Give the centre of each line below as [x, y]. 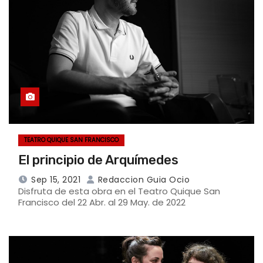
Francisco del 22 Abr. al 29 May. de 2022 [102, 203]
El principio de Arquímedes [98, 160]
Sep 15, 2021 [56, 180]
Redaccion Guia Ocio [142, 180]
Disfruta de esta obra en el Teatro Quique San [119, 191]
